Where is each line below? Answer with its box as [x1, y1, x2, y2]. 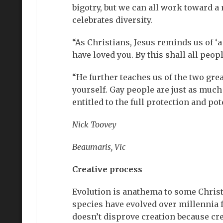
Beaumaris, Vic [72, 141, 125, 152]
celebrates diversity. [72, 14, 152, 25]
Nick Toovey [72, 119, 116, 129]
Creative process [72, 164, 142, 174]
